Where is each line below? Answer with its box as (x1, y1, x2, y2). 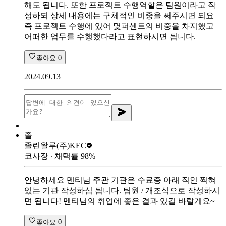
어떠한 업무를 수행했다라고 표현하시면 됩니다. (24, 32, 196, 41)
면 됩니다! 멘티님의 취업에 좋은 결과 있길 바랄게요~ (24, 196, 215, 205)
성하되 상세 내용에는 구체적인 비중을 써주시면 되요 (24, 11, 214, 20)
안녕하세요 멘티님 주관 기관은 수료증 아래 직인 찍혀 (24, 175, 216, 184)
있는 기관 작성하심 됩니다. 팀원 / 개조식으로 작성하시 (24, 186, 220, 195)
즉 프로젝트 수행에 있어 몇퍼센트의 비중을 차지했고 (24, 21, 214, 30)
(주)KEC (56, 141, 86, 150)
